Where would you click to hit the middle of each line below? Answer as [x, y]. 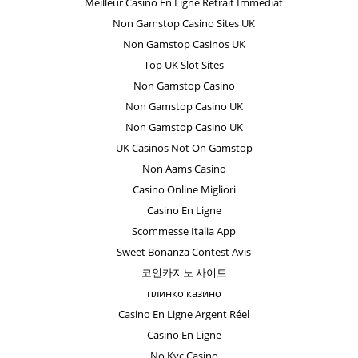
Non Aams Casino [184, 169]
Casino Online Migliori [184, 190]
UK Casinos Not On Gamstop [184, 148]
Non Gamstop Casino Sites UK [184, 24]
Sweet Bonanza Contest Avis [184, 252]
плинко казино [184, 294]
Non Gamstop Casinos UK [184, 44]
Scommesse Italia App [184, 231]
